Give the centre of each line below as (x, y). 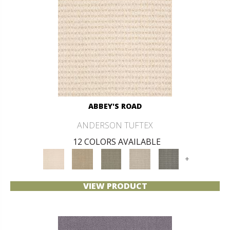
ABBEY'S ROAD (115, 106)
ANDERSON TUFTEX (115, 125)
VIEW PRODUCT (115, 186)
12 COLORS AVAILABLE (117, 141)
